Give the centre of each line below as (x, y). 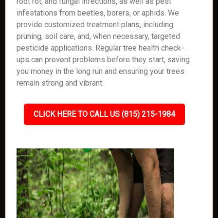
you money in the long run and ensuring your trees (101, 71)
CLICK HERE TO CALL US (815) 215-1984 (104, 114)
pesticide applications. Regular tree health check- (100, 48)
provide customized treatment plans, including (95, 25)
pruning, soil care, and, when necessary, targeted (99, 36)
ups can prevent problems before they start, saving (103, 60)
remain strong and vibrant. (60, 83)
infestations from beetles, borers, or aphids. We (98, 13)
